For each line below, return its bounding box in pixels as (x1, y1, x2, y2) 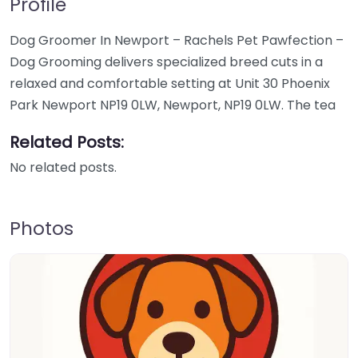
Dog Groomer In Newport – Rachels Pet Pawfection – (10, 31, 344, 50)
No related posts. (10, 158, 117, 177)
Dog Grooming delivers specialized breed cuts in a (10, 53, 323, 71)
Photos (10, 215, 74, 241)
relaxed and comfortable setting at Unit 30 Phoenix (10, 74, 330, 93)
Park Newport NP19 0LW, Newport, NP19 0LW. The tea (10, 96, 336, 114)
